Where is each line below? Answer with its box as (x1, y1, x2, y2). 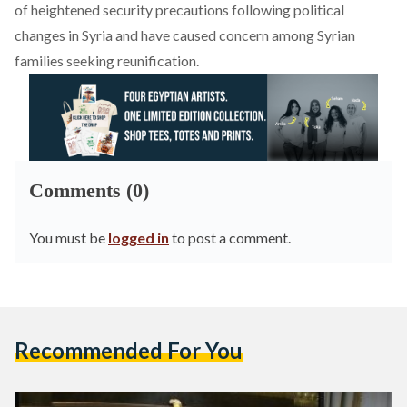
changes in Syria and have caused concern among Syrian (15, 26, 355, 44)
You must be (29, 229, 108, 246)
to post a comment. (169, 229, 291, 246)
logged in (108, 229, 169, 246)
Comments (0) (29, 179, 149, 202)
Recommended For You (15, 337, 243, 363)
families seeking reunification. (15, 52, 199, 69)
